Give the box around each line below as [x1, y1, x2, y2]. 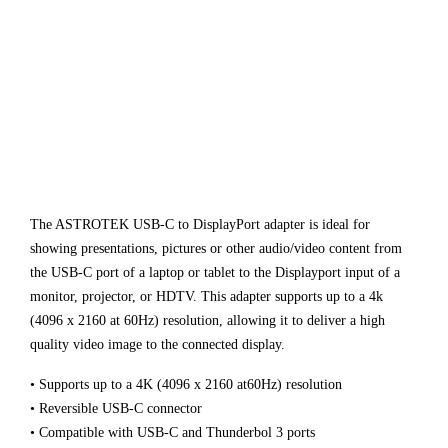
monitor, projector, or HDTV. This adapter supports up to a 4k [30, 289, 383, 305]
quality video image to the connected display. [30, 337, 285, 353]
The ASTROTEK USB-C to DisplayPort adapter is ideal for [30, 217, 370, 233]
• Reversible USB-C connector [30, 401, 202, 417]
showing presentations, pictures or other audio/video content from [30, 241, 402, 257]
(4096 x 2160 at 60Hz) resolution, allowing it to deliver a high [30, 313, 385, 329]
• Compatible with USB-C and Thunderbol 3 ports [30, 425, 315, 441]
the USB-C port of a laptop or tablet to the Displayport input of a [30, 265, 400, 281]
